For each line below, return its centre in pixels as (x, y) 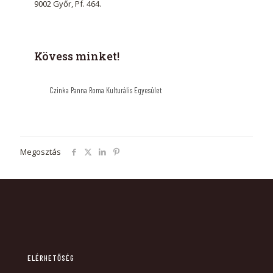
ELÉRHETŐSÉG (51, 258)
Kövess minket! (77, 56)
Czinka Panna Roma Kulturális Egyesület (105, 90)
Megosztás (41, 152)
